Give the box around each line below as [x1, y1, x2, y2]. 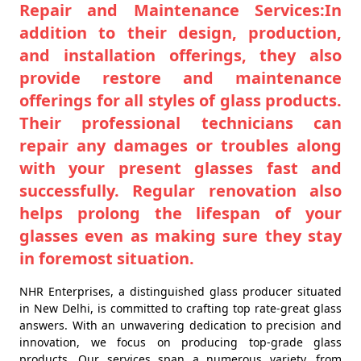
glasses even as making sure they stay [19, 224, 342, 247]
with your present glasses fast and [19, 156, 342, 179]
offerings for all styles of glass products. [19, 89, 342, 111]
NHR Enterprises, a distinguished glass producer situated [19, 283, 342, 299]
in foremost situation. [19, 247, 194, 269]
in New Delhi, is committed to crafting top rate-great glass [19, 300, 342, 316]
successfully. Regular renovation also [19, 179, 342, 201]
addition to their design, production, [19, 21, 342, 44]
